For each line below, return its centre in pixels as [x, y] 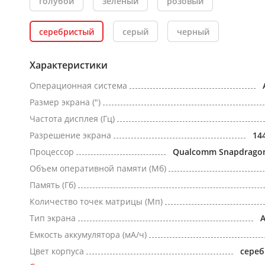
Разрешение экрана [70, 135]
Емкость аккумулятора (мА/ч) [88, 235]
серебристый [67, 31]
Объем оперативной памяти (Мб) [98, 168]
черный [193, 31]
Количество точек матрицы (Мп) [96, 201]
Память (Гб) [53, 185]
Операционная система [78, 85]
